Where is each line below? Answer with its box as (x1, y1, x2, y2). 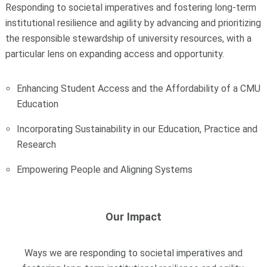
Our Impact (105, 210, 162, 223)
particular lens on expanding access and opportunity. (5, 48, 224, 60)
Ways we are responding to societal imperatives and (24, 247, 243, 259)
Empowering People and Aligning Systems (17, 163, 193, 175)
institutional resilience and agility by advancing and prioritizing (5, 17, 261, 29)
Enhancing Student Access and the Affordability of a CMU (17, 82, 261, 94)
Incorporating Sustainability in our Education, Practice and (17, 123, 258, 135)
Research (17, 138, 57, 150)
